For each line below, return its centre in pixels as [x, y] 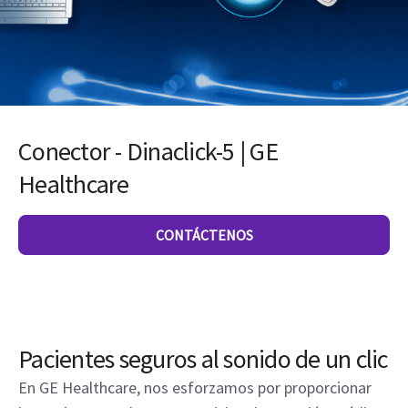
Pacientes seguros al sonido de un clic [203, 359]
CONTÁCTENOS [204, 235]
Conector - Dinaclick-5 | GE [148, 151]
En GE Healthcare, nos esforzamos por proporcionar [195, 388]
